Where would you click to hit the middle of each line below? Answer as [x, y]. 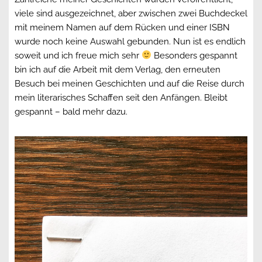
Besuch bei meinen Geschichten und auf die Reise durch [130, 83]
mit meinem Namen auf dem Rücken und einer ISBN [122, 27]
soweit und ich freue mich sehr [78, 55]
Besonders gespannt [195, 55]
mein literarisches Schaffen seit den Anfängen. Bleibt [121, 97]
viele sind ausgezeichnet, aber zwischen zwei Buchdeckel [131, 13]
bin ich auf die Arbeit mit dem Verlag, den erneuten [118, 69]
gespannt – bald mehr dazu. [71, 111]
